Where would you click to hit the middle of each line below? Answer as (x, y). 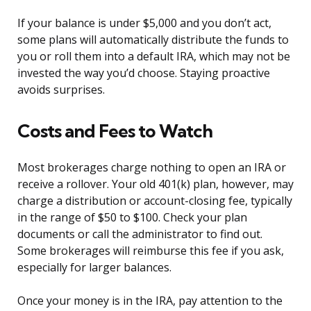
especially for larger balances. (94, 268)
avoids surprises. (61, 90)
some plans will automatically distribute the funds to (153, 40)
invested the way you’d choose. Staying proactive (144, 73)
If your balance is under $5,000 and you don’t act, (144, 23)
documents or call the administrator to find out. (140, 234)
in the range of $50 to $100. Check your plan (132, 218)
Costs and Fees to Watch (115, 131)
